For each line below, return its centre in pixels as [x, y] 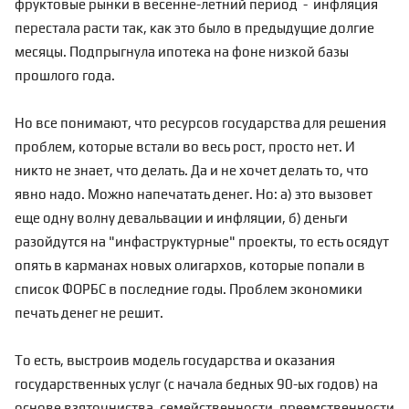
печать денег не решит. [89, 313]
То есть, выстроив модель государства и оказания [175, 360]
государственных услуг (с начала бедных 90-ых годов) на [196, 384]
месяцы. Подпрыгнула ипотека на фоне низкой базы [182, 52]
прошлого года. [65, 75]
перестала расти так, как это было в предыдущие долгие [194, 28]
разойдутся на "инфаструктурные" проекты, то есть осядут [202, 241]
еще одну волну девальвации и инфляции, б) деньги [181, 218]
